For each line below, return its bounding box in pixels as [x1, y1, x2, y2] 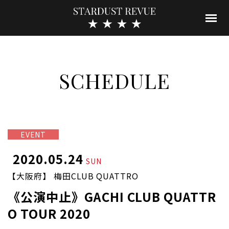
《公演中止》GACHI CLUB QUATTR [8, 187, 217, 205]
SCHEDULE [59, 67, 170, 94]
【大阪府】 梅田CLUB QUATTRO [8, 169, 139, 182]
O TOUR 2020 [8, 204, 90, 222]
